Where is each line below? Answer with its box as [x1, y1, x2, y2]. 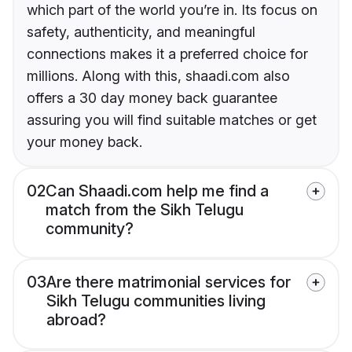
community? [46, 219, 134, 239]
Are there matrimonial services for [46, 273, 291, 292]
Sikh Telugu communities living [46, 291, 266, 311]
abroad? [46, 310, 106, 330]
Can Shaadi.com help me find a [46, 181, 269, 201]
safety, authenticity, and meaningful [27, 24, 255, 41]
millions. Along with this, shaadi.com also [27, 68, 290, 85]
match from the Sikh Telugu [46, 200, 244, 220]
